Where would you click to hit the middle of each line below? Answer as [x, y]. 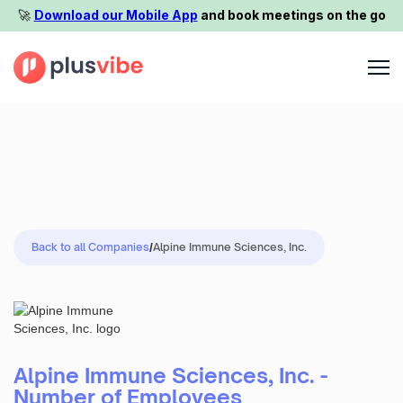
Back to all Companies [90, 246]
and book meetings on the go [291, 15]
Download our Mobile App [116, 15]
